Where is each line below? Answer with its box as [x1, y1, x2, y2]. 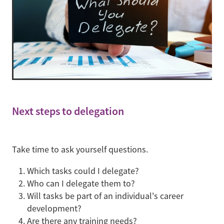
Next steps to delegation [12, 104, 124, 119]
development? [27, 202, 81, 214]
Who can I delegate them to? [27, 177, 137, 189]
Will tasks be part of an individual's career [27, 190, 183, 201]
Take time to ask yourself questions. [12, 143, 148, 155]
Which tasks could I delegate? [27, 165, 139, 176]
